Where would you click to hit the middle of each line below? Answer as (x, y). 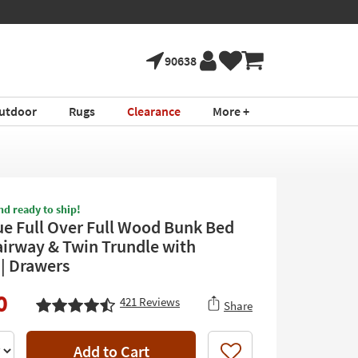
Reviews (158, 302)
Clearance (153, 111)
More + (231, 111)
